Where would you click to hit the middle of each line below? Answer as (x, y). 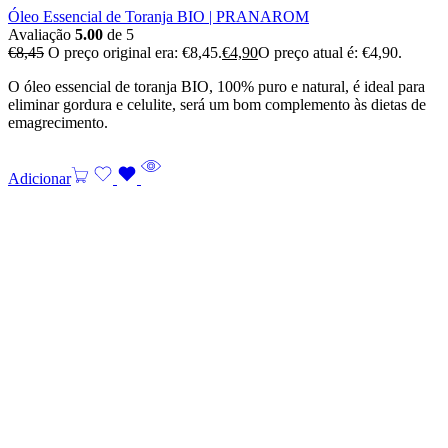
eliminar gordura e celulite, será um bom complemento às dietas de (217, 104)
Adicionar (39, 178)
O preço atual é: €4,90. (330, 52)
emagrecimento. (58, 122)
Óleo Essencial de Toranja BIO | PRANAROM (158, 16)
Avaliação (41, 34)
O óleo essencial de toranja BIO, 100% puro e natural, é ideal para (216, 86)
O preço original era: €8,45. (135, 52)
